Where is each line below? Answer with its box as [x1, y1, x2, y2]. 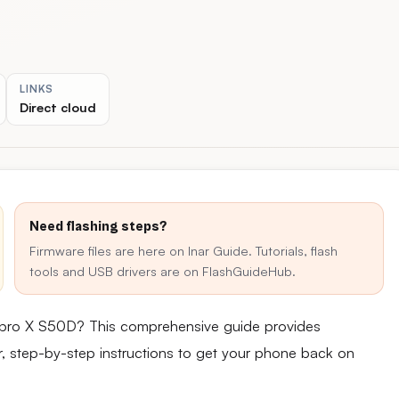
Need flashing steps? [29, 218, 167, 234]
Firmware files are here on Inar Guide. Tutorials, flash [29, 242, 338, 258]
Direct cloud [20, 99, 97, 115]
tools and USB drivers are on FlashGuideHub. [29, 263, 296, 279]
